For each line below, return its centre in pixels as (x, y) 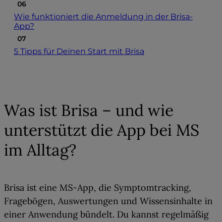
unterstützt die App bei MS (102, 130)
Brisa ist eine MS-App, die (59, 188)
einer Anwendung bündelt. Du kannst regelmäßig (106, 215)
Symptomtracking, (153, 188)
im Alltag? (40, 150)
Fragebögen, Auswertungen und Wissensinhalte (103, 201)
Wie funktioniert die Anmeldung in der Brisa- (103, 17)
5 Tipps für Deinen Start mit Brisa (79, 52)
